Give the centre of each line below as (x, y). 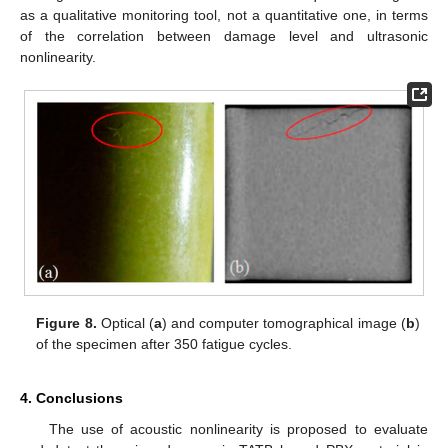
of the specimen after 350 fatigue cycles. (164, 344)
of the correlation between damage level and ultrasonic (224, 36)
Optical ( (125, 323)
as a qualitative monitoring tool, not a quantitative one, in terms (224, 15)
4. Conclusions (71, 397)
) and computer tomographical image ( (283, 323)
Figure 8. (66, 323)
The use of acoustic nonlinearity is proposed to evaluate (238, 428)
